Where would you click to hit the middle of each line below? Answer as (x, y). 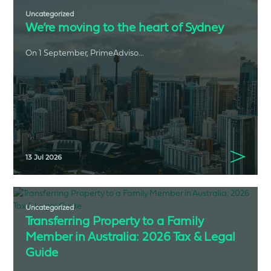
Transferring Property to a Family (115, 220)
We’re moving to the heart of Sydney (125, 27)
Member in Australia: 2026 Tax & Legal (131, 236)
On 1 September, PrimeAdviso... (85, 52)
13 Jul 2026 (44, 157)
